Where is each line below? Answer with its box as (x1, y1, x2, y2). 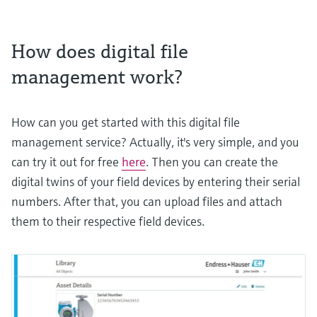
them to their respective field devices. (11, 213, 204, 229)
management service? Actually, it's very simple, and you (11, 134, 299, 150)
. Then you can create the (146, 154, 278, 170)
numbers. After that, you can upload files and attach (11, 193, 282, 209)
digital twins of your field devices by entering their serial (11, 173, 300, 190)
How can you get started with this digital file (11, 114, 240, 130)
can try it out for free (11, 154, 122, 170)
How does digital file (11, 39, 188, 64)
